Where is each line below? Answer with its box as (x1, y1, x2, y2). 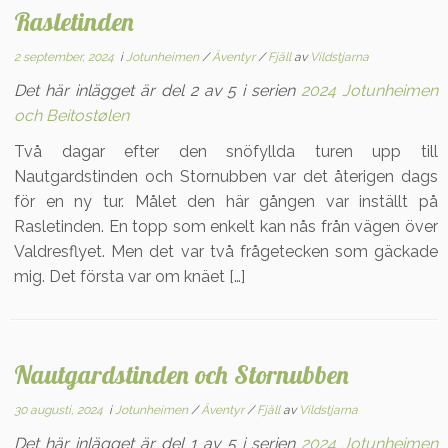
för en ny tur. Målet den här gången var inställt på (14, 192, 438, 211)
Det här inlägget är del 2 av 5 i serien (14, 81, 302, 100)
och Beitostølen (14, 106, 130, 125)
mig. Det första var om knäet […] (14, 267, 246, 286)
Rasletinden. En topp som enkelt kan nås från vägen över (14, 217, 438, 236)
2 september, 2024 (14, 50, 115, 64)
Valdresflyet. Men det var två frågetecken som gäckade (14, 242, 438, 261)
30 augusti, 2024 (14, 403, 104, 417)
